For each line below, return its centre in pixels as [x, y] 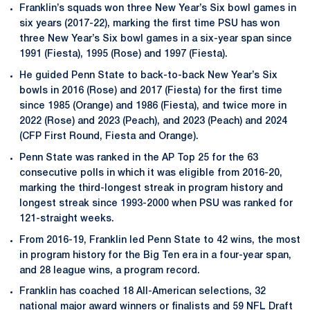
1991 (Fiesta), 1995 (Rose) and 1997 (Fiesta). [124, 55]
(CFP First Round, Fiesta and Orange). [109, 137]
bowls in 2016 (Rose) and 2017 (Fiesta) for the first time [151, 91]
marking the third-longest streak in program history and [151, 188]
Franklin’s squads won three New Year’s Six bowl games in [158, 9]
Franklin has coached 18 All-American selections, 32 [143, 292]
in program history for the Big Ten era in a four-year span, [155, 255]
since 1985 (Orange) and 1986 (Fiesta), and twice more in [153, 106]
